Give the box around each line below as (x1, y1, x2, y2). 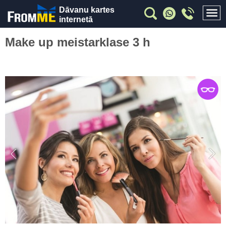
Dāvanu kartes (59, 6, 115, 14)
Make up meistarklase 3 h (5, 35, 150, 49)
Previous (5, 146, 31, 154)
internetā (59, 15, 93, 24)
